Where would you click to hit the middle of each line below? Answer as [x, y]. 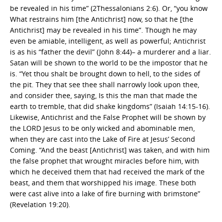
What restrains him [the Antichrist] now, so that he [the [102, 19]
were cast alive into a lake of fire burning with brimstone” [105, 194]
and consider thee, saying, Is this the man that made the [104, 95]
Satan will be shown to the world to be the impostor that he [109, 63]
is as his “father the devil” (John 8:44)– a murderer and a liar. [111, 52]
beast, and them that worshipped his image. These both [103, 183]
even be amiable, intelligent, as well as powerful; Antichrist [108, 41]
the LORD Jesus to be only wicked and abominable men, [102, 128]
